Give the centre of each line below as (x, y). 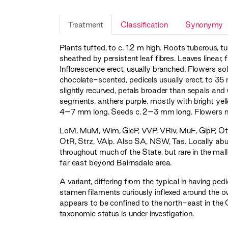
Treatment (86, 25)
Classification (144, 25)
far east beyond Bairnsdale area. (116, 163)
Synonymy (204, 25)
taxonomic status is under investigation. (127, 214)
